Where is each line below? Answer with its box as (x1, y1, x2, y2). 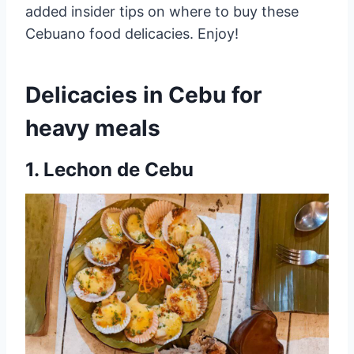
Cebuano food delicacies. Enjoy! (25, 24, 239, 42)
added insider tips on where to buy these (25, 2, 299, 20)
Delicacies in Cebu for (25, 81, 262, 108)
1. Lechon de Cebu (25, 157, 194, 181)
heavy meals (25, 114, 160, 141)
